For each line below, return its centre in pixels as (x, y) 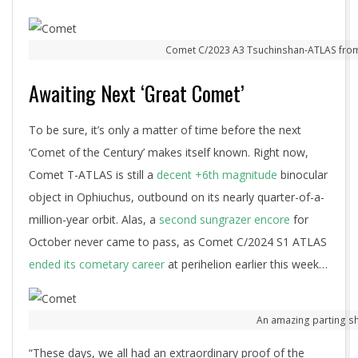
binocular (302, 175)
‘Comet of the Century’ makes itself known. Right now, (169, 152)
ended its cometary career (97, 264)
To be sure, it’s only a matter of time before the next (165, 130)
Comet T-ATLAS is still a (93, 175)
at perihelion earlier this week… (246, 264)
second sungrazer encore (225, 219)
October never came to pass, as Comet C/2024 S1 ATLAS (178, 242)
